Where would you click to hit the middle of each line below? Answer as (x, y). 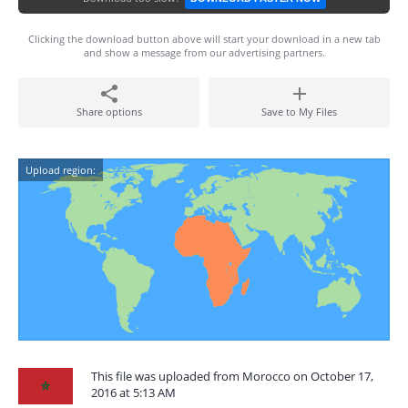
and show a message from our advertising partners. (204, 52)
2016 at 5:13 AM (133, 393)
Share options (109, 112)
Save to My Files (299, 112)
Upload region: (61, 170)
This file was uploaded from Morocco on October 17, (232, 376)
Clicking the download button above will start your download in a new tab (204, 39)
